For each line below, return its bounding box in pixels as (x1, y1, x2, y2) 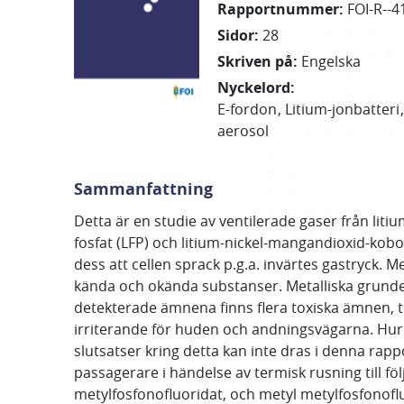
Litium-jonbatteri (285, 99, 400, 119)
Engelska (301, 51, 362, 71)
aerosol (217, 121, 270, 141)
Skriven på (217, 51, 294, 71)
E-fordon (217, 99, 278, 119)
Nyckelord (217, 78, 291, 97)
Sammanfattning (74, 178, 213, 200)
